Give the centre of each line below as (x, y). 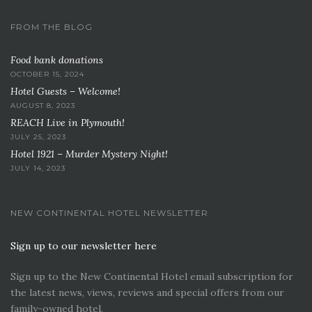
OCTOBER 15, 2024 (47, 74)
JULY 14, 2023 (38, 168)
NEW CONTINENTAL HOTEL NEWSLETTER (109, 212)
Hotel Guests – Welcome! (65, 91)
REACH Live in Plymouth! (68, 122)
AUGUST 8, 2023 (43, 105)
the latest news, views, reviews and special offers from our (147, 292)
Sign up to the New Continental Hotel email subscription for (152, 276)
